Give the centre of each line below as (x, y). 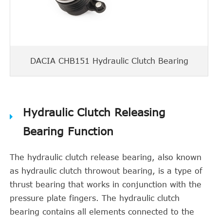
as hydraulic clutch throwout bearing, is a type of (106, 171)
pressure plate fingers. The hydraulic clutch (95, 198)
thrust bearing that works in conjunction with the (106, 184)
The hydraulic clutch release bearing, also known (106, 157)
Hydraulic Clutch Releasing (94, 112)
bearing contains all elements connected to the (102, 212)
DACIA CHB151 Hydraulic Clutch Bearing (109, 61)
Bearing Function (68, 131)
